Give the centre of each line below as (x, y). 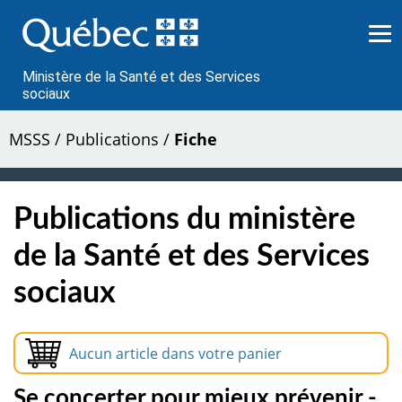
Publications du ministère (184, 219)
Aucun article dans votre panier (175, 353)
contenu (48, 42)
